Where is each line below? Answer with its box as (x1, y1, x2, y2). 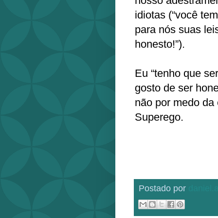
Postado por (139, 183, 188, 193)
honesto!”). (135, 37, 185, 50)
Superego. (135, 110, 183, 123)
